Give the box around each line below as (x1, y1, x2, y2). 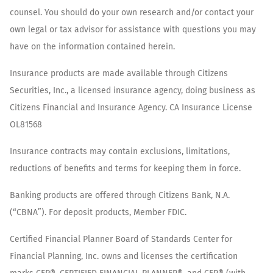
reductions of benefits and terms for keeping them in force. (10, 163, 241, 174)
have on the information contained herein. (10, 41, 175, 52)
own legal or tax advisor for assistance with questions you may (10, 24, 256, 35)
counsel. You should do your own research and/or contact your (10, 7, 253, 18)
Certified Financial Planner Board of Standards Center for (10, 234, 232, 245)
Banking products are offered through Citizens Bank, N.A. (10, 190, 230, 201)
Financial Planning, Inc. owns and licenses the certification (10, 251, 238, 262)
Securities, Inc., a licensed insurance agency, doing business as (10, 85, 255, 96)
